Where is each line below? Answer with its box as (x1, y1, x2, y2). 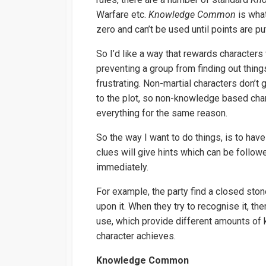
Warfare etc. (96, 9, 148, 21)
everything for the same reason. (96, 107, 227, 119)
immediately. (96, 161, 148, 173)
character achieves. (96, 230, 176, 242)
